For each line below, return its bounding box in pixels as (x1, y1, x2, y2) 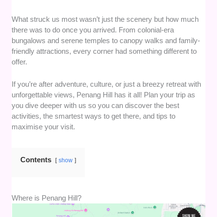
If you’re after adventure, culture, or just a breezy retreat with (12, 80, 201, 89)
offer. (12, 58, 28, 66)
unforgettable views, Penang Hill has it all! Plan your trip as (12, 91, 196, 99)
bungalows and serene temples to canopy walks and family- (12, 36, 201, 45)
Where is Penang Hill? (12, 194, 82, 202)
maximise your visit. (12, 123, 76, 131)
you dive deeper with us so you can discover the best (12, 101, 180, 110)
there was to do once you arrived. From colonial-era (12, 26, 174, 34)
